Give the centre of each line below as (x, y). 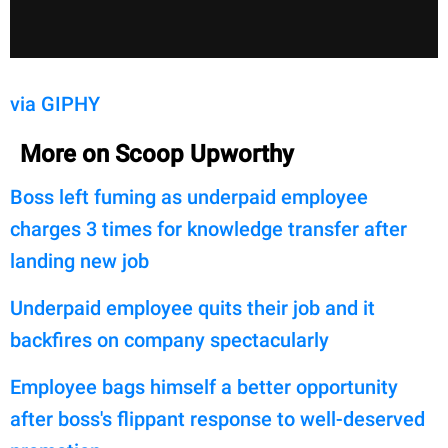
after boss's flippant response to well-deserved (217, 418)
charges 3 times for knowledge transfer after (208, 228)
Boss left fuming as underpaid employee (189, 196)
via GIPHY (55, 103)
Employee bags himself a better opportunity (204, 386)
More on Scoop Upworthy (157, 153)
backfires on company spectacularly (169, 339)
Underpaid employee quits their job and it (192, 307)
